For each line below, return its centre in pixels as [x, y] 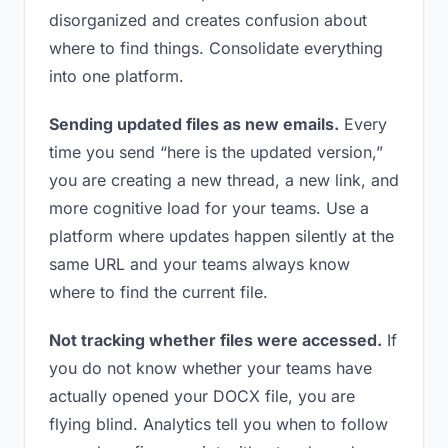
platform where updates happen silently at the [221, 236]
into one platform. [116, 76]
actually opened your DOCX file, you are [202, 396]
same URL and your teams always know [199, 264]
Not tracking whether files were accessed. [215, 340]
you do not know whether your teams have [210, 368]
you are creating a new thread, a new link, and [224, 180]
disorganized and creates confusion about [208, 20]
